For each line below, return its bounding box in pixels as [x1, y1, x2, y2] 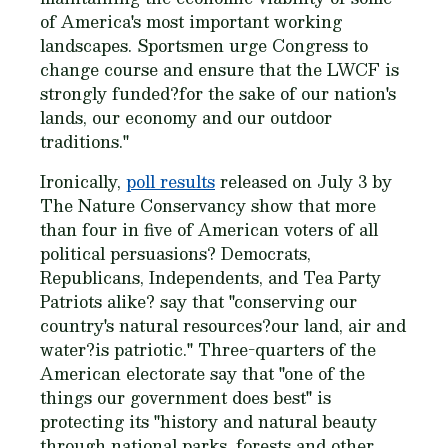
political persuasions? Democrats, [40, 240, 311, 267]
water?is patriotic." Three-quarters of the [40, 336, 376, 363]
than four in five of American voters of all [40, 216, 378, 243]
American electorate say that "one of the [40, 360, 365, 387]
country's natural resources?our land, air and [40, 312, 406, 339]
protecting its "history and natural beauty [40, 408, 377, 435]
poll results [126, 168, 215, 195]
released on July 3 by [215, 168, 392, 195]
